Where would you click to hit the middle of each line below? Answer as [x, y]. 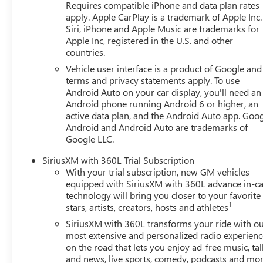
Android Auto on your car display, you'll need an [164, 92]
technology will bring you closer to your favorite [163, 195]
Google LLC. [90, 139]
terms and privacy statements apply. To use [153, 80]
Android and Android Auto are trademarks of [157, 127]
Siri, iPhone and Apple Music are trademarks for [163, 28]
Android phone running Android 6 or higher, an [162, 103]
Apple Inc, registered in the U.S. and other [150, 40]
